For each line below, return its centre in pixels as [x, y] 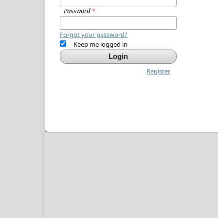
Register [158, 71]
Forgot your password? [94, 34]
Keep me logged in [100, 44]
